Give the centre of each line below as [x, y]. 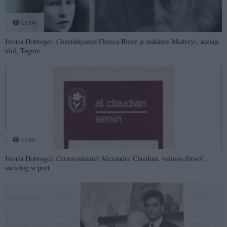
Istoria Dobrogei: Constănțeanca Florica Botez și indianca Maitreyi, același [112, 41]
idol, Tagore [23, 50]
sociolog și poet [27, 167]
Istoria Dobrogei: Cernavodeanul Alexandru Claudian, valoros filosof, [105, 158]
